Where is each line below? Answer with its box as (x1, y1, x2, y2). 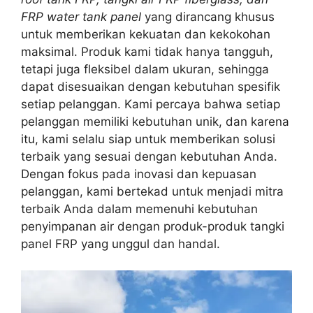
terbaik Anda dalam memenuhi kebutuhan (21, 201, 258, 216)
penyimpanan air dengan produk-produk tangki (21, 219, 284, 233)
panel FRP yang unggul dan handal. (21, 236, 220, 251)
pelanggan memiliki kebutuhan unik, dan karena (21, 114, 289, 129)
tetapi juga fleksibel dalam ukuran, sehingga (21, 61, 269, 76)
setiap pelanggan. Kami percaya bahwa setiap (21, 96, 280, 111)
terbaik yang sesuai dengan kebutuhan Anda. (21, 149, 277, 163)
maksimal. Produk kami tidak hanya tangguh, (21, 44, 273, 59)
